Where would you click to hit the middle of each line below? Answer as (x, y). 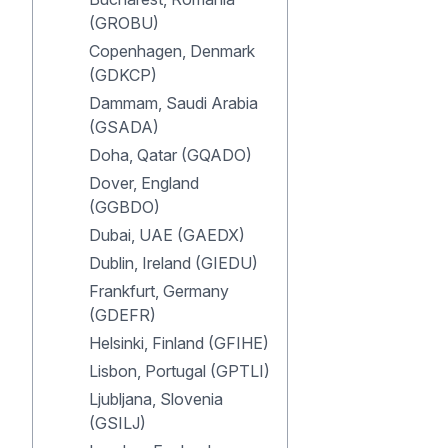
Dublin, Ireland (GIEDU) (173, 263)
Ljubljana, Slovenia (156, 399)
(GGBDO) (124, 207)
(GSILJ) (117, 423)
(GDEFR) (122, 315)
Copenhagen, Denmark (172, 51)
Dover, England (144, 183)
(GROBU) (124, 23)
